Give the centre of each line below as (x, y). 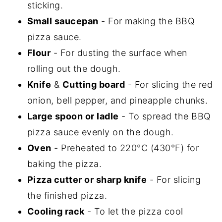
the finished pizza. (67, 196)
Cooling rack (56, 212)
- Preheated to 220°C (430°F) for (125, 148)
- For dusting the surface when (119, 53)
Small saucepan (63, 21)
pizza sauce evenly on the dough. (100, 132)
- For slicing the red (169, 85)
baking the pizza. (64, 164)
